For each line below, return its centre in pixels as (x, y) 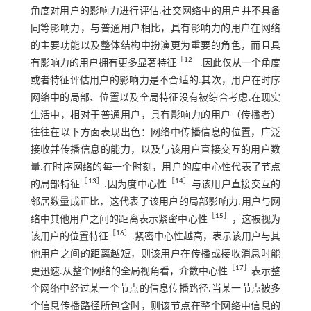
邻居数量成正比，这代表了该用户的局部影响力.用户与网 (155, 202)
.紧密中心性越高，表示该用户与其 (206, 237)
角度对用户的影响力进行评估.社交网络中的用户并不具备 (155, 11)
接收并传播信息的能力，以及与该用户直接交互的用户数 (155, 150)
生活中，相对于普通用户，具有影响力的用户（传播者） (155, 115)
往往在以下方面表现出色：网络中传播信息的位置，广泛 (155, 133)
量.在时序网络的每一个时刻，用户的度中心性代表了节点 (155, 167)
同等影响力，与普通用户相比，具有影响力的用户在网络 (155, 28)
